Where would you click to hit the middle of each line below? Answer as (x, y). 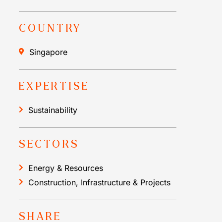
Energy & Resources (66, 168)
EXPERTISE (54, 86)
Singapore (48, 52)
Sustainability (53, 110)
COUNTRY (51, 28)
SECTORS (49, 144)
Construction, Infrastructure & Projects (99, 182)
